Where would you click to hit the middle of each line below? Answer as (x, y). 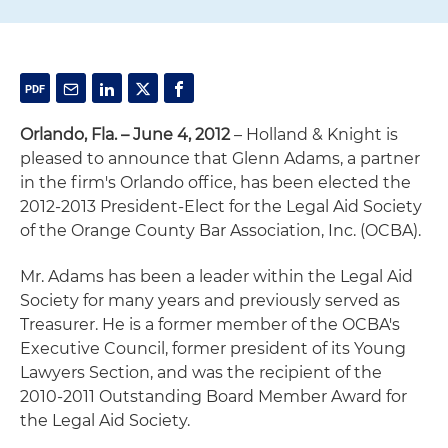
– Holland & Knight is (314, 134)
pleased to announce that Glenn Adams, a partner (220, 158)
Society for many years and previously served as (210, 300)
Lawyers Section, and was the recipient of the (201, 372)
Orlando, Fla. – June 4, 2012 (125, 134)
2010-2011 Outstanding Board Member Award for (213, 396)
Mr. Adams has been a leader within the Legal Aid (216, 276)
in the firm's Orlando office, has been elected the (215, 182)
